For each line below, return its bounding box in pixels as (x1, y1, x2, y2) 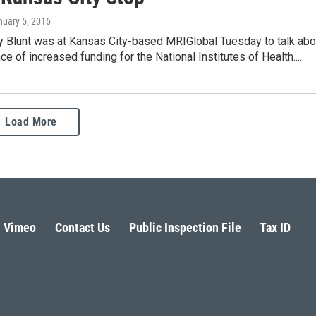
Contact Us (54, 220, 110, 235)
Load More (5, 115, 57, 128)
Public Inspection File (128, 220, 241, 235)
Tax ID (260, 220, 291, 235)
